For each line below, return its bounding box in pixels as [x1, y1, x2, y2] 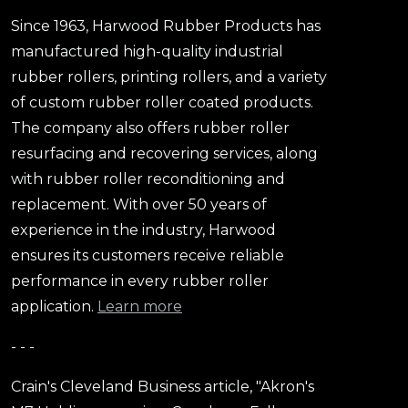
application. [11, 297, 97, 315]
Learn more [97, 297, 182, 315]
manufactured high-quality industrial [11, 42, 283, 60]
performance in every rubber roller [11, 271, 269, 290]
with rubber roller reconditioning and [11, 169, 285, 188]
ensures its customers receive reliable [11, 246, 284, 264]
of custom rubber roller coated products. [11, 93, 313, 111]
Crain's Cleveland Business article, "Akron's [11, 377, 314, 395]
